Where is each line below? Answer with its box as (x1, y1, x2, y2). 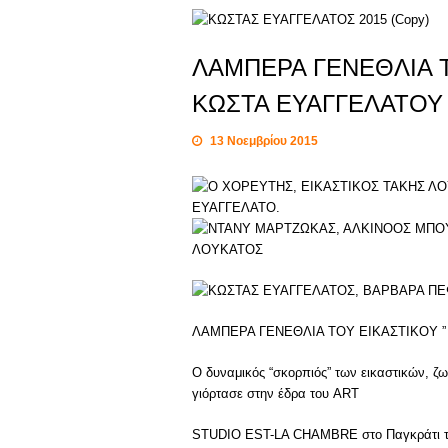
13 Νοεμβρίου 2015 (210, 134, 318, 148)
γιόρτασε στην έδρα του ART (192, 386, 359, 401)
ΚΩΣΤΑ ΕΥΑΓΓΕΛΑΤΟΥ (192, 90, 443, 117)
